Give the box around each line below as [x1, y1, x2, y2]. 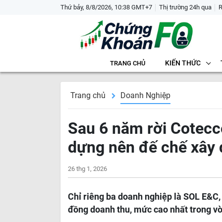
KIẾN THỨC [165, 59, 201, 67]
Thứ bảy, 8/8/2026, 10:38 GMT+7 [60, 3, 152, 11]
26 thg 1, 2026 [68, 165, 107, 172]
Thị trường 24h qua [159, 3, 212, 11]
